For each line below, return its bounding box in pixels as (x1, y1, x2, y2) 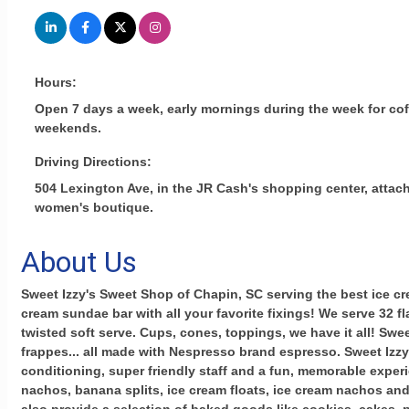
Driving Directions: (35, 154, 152, 170)
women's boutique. (35, 200, 153, 215)
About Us (21, 245, 137, 280)
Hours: (35, 75, 77, 90)
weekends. (35, 121, 101, 136)
